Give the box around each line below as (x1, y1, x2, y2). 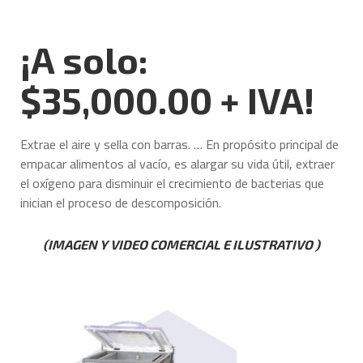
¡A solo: (20, 37, 148, 82)
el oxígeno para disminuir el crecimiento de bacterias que (20, 173, 324, 193)
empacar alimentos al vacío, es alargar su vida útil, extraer (20, 153, 335, 173)
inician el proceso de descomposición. (20, 192, 221, 212)
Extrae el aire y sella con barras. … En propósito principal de (20, 134, 339, 154)
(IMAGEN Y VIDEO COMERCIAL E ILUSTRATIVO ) (43, 237, 320, 253)
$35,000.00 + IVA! (20, 78, 314, 122)
